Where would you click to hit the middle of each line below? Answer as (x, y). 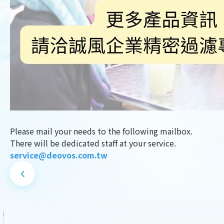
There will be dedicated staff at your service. (93, 143)
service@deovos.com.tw (59, 155)
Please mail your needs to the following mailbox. (101, 131)
